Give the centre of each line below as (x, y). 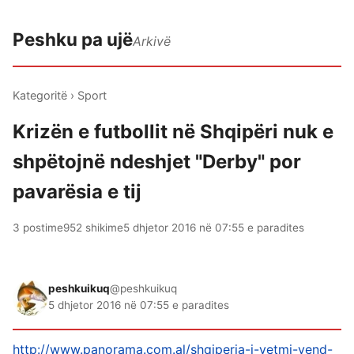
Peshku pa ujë (73, 39)
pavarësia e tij (77, 192)
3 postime (38, 228)
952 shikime (93, 228)
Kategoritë (40, 95)
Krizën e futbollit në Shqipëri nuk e (173, 132)
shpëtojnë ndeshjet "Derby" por (157, 162)
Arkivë (152, 41)
